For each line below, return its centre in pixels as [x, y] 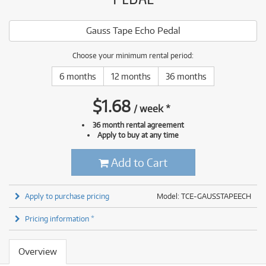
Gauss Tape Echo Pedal [133, 31]
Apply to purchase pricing [67, 196]
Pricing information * [60, 218]
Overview [38, 251]
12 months [131, 76]
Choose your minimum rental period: [133, 55]
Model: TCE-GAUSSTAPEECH [204, 196]
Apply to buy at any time [138, 135]
